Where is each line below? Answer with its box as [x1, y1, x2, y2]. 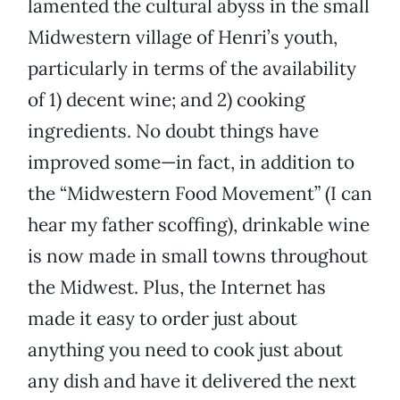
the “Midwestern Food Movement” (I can [28, 181, 372, 206]
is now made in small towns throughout [28, 244, 368, 269]
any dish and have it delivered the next [28, 369, 356, 394]
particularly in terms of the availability [28, 56, 356, 81]
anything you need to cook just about [28, 337, 343, 362]
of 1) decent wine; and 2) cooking [28, 87, 305, 112]
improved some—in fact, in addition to [28, 150, 354, 175]
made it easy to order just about [28, 306, 297, 331]
